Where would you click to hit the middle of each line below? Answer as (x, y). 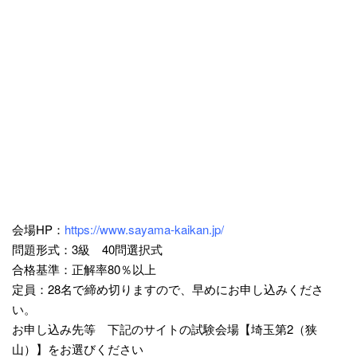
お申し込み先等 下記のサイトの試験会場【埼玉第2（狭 (165, 328)
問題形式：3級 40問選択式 (87, 249)
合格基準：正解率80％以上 (84, 269)
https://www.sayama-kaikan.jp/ (144, 229)
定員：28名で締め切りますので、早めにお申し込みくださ (168, 288)
